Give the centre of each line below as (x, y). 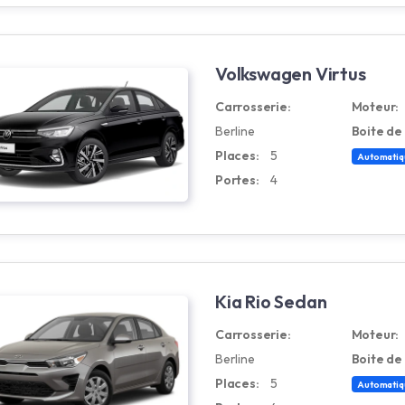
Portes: (237, 180)
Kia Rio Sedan (271, 301)
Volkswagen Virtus (291, 74)
